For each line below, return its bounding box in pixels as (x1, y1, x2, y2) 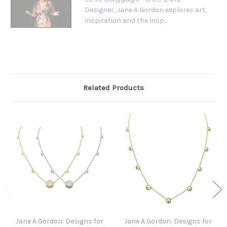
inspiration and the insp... (84, 16, 167, 25)
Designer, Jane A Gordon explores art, (84, 6, 207, 15)
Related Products (83, 83, 144, 93)
